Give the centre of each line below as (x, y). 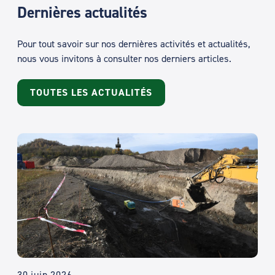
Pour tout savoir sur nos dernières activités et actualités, (134, 44)
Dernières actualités (82, 12)
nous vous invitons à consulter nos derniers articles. (124, 59)
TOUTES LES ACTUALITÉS (91, 92)
